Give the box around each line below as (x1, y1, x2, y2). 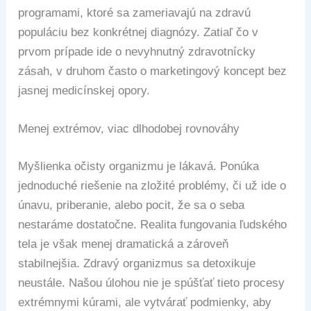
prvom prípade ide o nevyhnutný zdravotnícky (18, 45, 256, 59)
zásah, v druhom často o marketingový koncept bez (18, 65, 287, 78)
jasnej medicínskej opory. (18, 84, 151, 98)
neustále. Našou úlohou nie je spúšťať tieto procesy (18, 276, 285, 289)
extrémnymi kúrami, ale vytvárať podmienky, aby (18, 295, 272, 309)
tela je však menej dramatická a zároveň (18, 237, 229, 251)
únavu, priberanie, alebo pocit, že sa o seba (18, 198, 245, 212)
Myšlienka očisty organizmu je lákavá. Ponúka (18, 159, 260, 173)
